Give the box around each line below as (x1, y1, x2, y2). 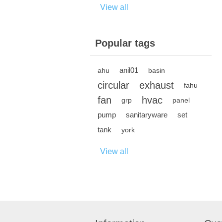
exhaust (139, 80, 174, 91)
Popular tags (95, 38, 155, 49)
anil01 (119, 66, 138, 75)
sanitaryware (126, 111, 167, 119)
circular (98, 80, 129, 91)
